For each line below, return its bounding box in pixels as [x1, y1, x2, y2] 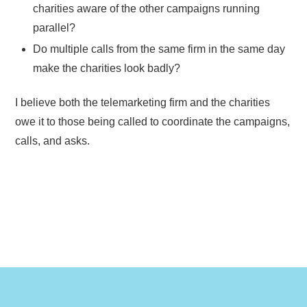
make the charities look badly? [33, 62, 180, 74]
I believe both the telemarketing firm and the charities [15, 97, 271, 109]
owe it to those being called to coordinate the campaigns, [15, 116, 291, 128]
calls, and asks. [15, 135, 90, 147]
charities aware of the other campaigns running [33, 2, 260, 14]
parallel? [33, 21, 75, 34]
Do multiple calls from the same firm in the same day [33, 42, 285, 55]
